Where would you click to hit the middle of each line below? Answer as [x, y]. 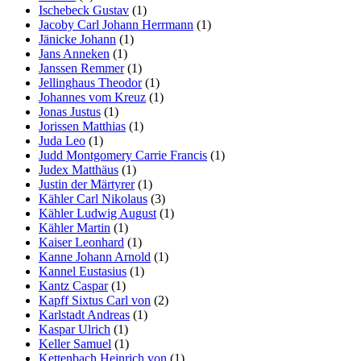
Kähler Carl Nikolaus [93, 198]
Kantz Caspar [73, 285]
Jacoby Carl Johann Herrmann [116, 24]
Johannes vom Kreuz [92, 97]
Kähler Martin [75, 227]
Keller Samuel [75, 343]
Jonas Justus [70, 111]
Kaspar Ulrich [75, 329]
